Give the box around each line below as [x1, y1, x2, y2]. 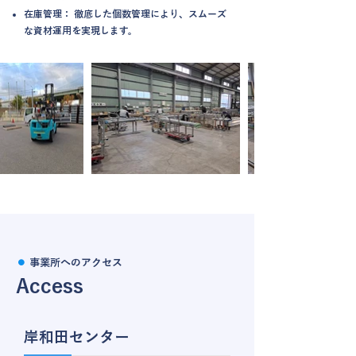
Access [16, 276, 83, 296]
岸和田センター [24, 329, 130, 344]
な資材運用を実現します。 [24, 25, 137, 35]
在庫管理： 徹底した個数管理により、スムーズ [24, 9, 226, 18]
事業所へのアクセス [29, 257, 122, 268]
